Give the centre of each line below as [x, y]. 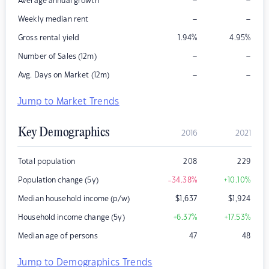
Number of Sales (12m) [57, 57]
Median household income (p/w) [74, 199]
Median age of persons [58, 236]
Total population [47, 162]
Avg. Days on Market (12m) [64, 75]
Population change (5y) [58, 180]
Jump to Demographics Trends [85, 263]
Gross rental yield [49, 38]
